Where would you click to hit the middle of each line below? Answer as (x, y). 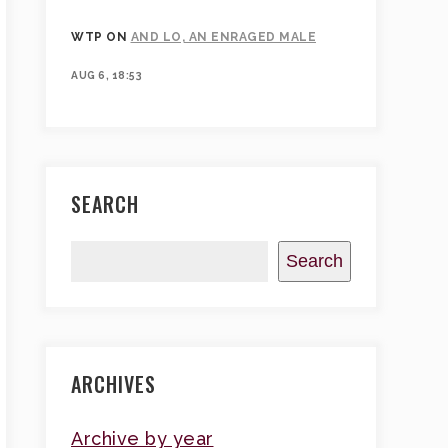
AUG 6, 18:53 (106, 74)
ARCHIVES (113, 383)
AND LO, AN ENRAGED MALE (223, 36)
